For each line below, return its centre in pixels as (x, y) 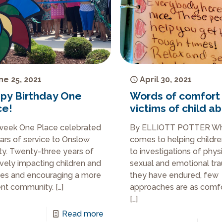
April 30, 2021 (166, 80)
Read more (83, 214)
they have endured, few (174, 175)
